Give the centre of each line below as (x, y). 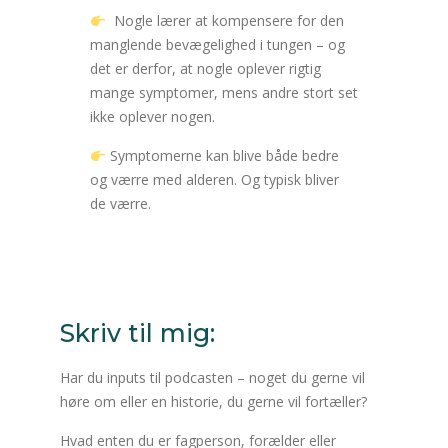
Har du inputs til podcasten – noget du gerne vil (212, 378)
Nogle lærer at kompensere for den (224, 21)
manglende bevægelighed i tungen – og (217, 45)
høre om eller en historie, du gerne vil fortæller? (213, 402)
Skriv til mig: (137, 333)
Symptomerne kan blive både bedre (222, 156)
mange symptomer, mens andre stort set (224, 93)
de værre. (120, 204)
